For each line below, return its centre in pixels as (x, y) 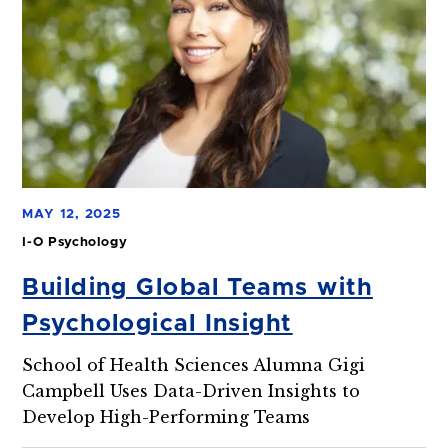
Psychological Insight (157, 324)
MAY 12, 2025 (71, 214)
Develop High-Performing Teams (166, 417)
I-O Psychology (75, 242)
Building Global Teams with (197, 288)
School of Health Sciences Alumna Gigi (194, 365)
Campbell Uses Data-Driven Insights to (191, 391)
